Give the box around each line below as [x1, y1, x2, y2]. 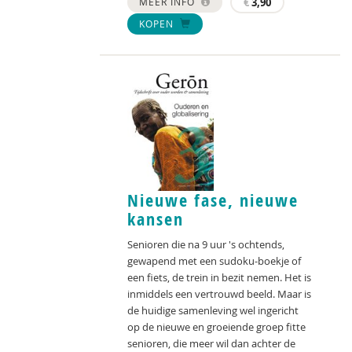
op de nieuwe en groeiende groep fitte [127, 319, 306, 334]
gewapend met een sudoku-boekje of [127, 253, 301, 268]
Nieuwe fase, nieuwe [127, 188, 299, 212]
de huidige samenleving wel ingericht [127, 302, 299, 317]
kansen [127, 207, 184, 231]
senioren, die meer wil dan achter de [127, 335, 295, 350]
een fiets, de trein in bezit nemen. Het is [127, 269, 311, 284]
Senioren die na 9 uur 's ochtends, [127, 236, 284, 251]
